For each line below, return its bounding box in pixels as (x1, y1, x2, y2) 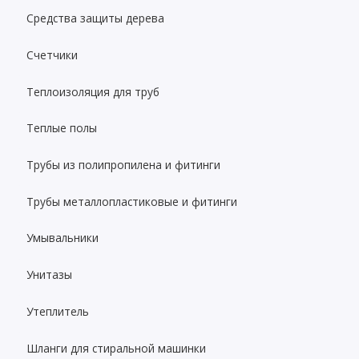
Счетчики (26, 46, 79, 63)
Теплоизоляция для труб (26, 83, 160, 99)
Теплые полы (26, 120, 98, 136)
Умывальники (26, 230, 99, 246)
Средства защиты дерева (26, 10, 165, 26)
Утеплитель (26, 303, 90, 319)
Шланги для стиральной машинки (26, 340, 207, 356)
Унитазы (26, 267, 73, 283)
